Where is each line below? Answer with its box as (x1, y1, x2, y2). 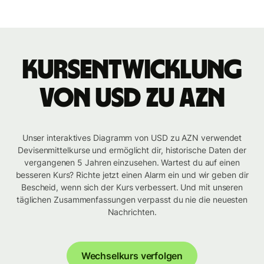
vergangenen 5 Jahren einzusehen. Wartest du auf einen (24, 157, 240, 168)
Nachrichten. (107, 207, 157, 217)
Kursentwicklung (22, 57, 242, 84)
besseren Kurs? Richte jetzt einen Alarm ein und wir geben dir (15, 170, 249, 180)
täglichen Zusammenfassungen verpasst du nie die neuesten (16, 194, 248, 205)
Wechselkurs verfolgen (81, 250, 183, 262)
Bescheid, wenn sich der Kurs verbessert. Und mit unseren (21, 182, 243, 193)
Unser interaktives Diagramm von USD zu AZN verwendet (22, 133, 242, 143)
